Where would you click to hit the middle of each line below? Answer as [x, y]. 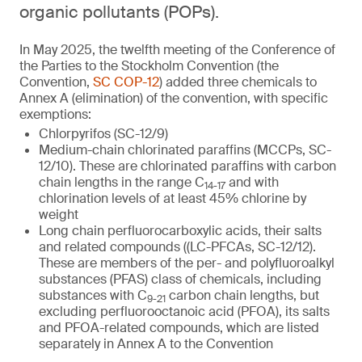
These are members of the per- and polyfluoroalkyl [187, 263]
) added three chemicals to [238, 82]
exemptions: [55, 114]
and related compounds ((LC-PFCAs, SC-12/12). [177, 247]
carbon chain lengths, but [242, 295]
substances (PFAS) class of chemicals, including [180, 279]
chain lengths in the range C [122, 182]
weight [59, 215]
